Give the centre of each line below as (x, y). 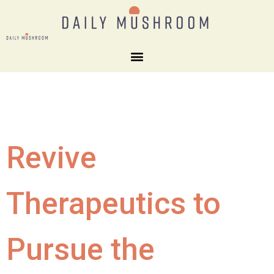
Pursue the (80, 249)
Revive (51, 157)
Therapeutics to (113, 203)
